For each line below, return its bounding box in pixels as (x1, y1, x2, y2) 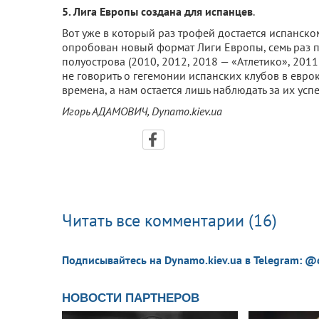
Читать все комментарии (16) (62, 209, 277, 231)
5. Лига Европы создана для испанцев (62, 4, 253, 19)
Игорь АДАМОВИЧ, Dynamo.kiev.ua (62, 103, 222, 118)
